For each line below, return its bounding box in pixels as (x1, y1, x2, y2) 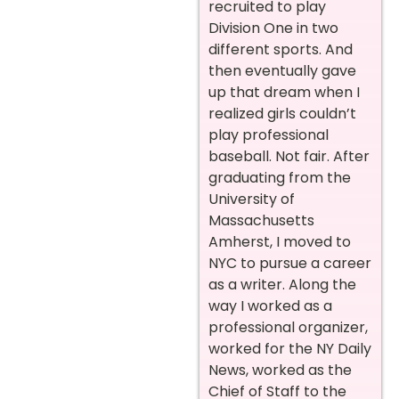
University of (208, 189, 295, 210)
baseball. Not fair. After (208, 146, 370, 167)
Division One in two (208, 18, 338, 39)
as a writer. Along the (208, 274, 356, 296)
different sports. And (208, 39, 353, 61)
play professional (208, 125, 329, 146)
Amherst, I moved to (208, 232, 351, 253)
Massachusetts (208, 210, 314, 232)
